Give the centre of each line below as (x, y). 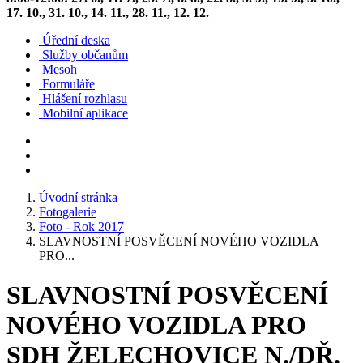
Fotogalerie (68, 212)
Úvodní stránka (78, 197)
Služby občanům (85, 55)
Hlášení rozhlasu (85, 98)
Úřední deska (76, 40)
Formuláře (68, 84)
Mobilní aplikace (85, 113)
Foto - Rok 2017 (81, 226)
